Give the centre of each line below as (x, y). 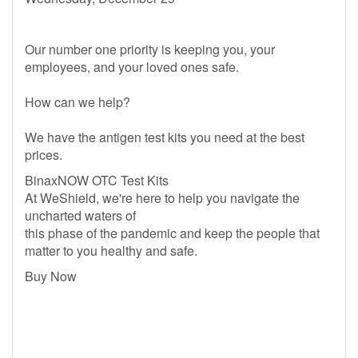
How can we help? (79, 102)
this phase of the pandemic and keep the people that (172, 233)
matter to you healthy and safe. (111, 251)
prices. (44, 155)
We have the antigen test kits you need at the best (165, 137)
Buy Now (51, 276)
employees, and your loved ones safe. (132, 67)
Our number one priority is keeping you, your (150, 49)
